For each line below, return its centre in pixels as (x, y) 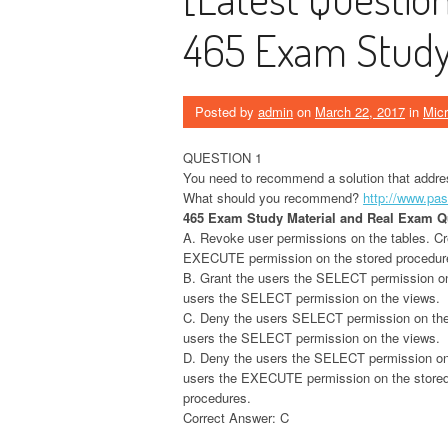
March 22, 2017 (360, 111)
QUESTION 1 (222, 157)
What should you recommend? (273, 197)
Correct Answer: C (236, 417)
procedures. (217, 397)
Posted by (226, 111)
